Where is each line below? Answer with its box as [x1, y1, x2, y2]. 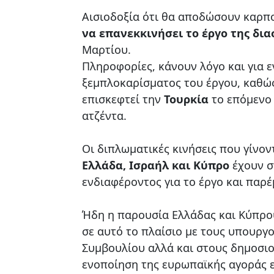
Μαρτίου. [82, 42, 131, 57]
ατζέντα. [82, 108, 127, 123]
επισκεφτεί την [82, 91, 164, 106]
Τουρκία [164, 91, 209, 106]
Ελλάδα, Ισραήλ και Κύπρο [82, 157, 229, 172]
